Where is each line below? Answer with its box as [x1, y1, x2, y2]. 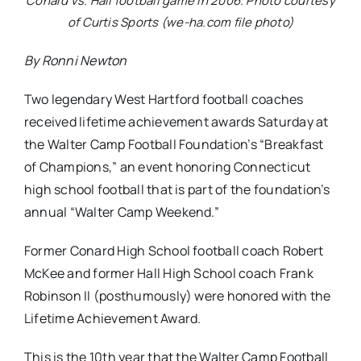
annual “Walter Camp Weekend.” [23, 203, 219, 222]
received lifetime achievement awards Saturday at [23, 113, 329, 131]
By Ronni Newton [23, 52, 127, 70]
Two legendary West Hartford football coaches [23, 90, 304, 109]
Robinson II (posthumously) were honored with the [23, 287, 331, 305]
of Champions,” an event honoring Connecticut [23, 158, 311, 176]
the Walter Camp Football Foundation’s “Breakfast [23, 135, 324, 154]
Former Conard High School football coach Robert [23, 242, 324, 260]
